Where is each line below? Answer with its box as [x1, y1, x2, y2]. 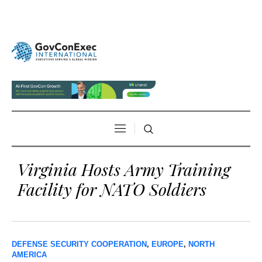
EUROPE [151, 239, 184, 249]
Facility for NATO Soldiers [18, 177, 206, 200]
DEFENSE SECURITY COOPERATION [12, 239, 147, 249]
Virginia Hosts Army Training [18, 157, 230, 180]
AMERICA [12, 250, 47, 259]
